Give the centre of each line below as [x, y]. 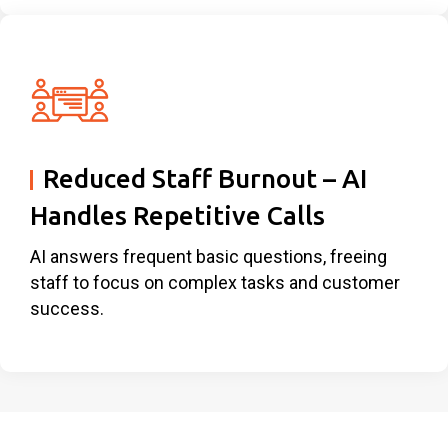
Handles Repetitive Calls [177, 215]
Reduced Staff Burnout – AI [205, 178]
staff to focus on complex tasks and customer [215, 282]
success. [67, 308]
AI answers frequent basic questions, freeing [208, 256]
